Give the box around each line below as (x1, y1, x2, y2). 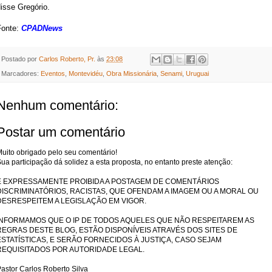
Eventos (41, 69, 65, 77)
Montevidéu (69, 69, 103, 77)
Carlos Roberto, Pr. (39, 55, 95, 63)
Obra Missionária (106, 69, 157, 77)
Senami (160, 69, 182, 77)
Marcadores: (1, 69, 41, 77)
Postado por (1, 55, 39, 63)
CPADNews (21, 24, 63, 33)
